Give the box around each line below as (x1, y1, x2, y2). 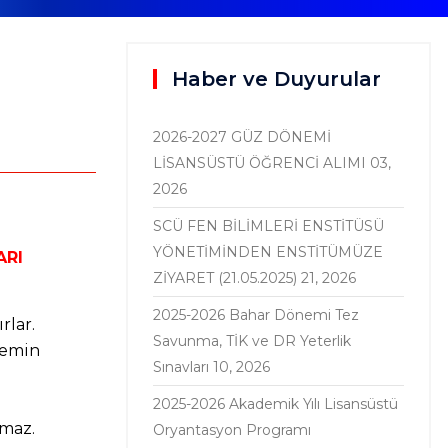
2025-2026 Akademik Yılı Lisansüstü (153, 395, 398, 413)
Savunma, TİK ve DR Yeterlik (153, 332, 351, 350)
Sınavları (153, 358, 209, 376)
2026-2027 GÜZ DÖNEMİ (153, 128, 331, 146)
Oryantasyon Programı (153, 421, 311, 439)
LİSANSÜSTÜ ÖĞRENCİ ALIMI (153, 154, 366, 172)
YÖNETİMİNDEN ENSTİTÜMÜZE (153, 243, 383, 261)
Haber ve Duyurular (172, 67, 381, 91)
